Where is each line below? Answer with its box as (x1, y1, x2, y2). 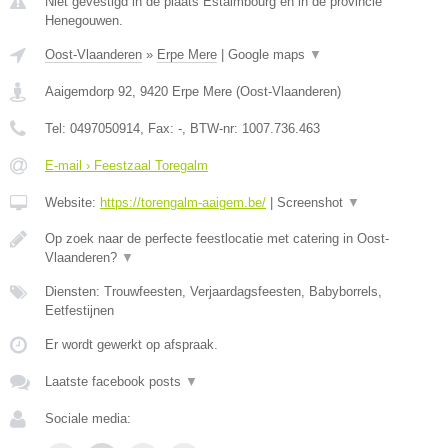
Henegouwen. (45, 13, 123, 28)
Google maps (228, 47, 309, 62)
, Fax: (140, 121, 178, 136)
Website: (45, 195, 100, 210)
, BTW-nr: (182, 121, 242, 136)
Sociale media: (45, 411, 131, 426)
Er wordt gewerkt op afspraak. (45, 337, 218, 352)
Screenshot (277, 195, 347, 210)
